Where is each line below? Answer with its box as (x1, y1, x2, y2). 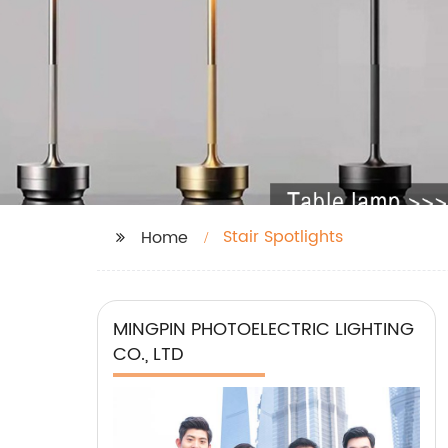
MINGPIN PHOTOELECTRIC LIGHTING (113, 315, 414, 344)
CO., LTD (113, 340, 184, 369)
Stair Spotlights (223, 224, 343, 250)
